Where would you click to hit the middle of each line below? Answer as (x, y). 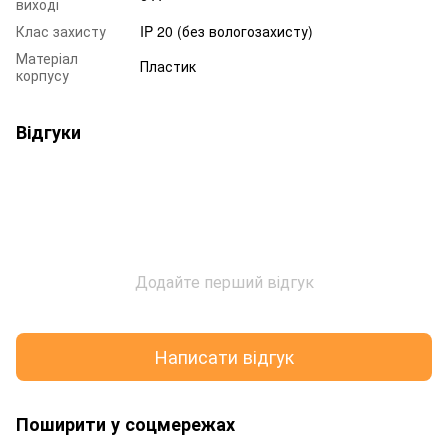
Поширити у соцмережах (125, 423)
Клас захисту (61, 30)
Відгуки (48, 131)
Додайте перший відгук (224, 281)
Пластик (168, 65)
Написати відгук (224, 356)
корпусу (42, 74)
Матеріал (47, 57)
